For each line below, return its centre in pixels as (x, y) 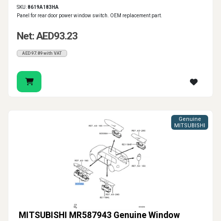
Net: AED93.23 (47, 36)
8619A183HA (43, 7)
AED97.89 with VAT (42, 54)
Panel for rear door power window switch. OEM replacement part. (90, 16)
